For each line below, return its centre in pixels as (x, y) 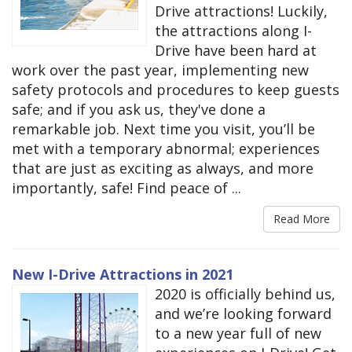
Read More (302, 219)
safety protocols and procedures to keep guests (176, 90)
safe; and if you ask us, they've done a (139, 110)
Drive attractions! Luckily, (241, 11)
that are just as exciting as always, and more (163, 169)
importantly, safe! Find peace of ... (126, 188)
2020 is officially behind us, (245, 294)
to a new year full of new (238, 334)
